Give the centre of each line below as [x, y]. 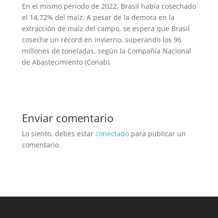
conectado [112, 134]
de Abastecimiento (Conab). [66, 62]
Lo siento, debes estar [58, 134]
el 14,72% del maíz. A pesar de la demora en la [98, 18]
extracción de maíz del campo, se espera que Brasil [106, 29]
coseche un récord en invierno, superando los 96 [101, 40]
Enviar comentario [67, 118]
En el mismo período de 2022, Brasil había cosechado [109, 6]
